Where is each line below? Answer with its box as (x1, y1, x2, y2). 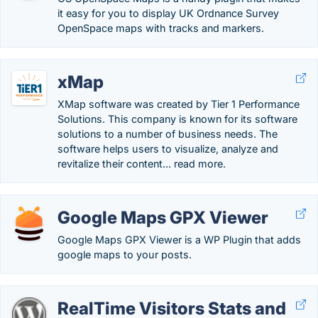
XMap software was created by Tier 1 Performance (57, 98, 300, 110)
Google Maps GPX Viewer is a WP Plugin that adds (57, 234, 301, 246)
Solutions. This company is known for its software (57, 113, 297, 125)
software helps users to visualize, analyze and (57, 143, 278, 155)
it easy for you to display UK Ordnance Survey (57, 7, 279, 19)
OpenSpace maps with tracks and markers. (57, 22, 264, 34)
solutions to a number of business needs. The (57, 128, 278, 140)
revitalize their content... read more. (57, 158, 226, 170)
